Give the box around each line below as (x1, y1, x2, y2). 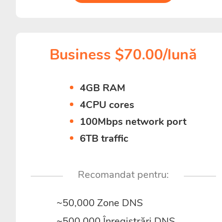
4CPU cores (80, 98, 135, 111)
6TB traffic (80, 132, 129, 145)
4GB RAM (80, 81, 126, 95)
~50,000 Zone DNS (56, 196, 143, 210)
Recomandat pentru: (77, 168, 169, 181)
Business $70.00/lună (50, 45, 197, 65)
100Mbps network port (80, 115, 187, 128)
